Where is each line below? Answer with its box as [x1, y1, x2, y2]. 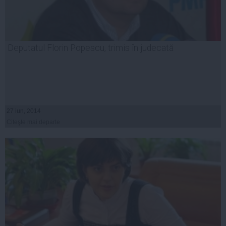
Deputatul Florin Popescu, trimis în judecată [8, 43, 174, 53]
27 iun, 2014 [7, 107, 41, 115]
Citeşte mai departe [7, 119, 60, 126]
